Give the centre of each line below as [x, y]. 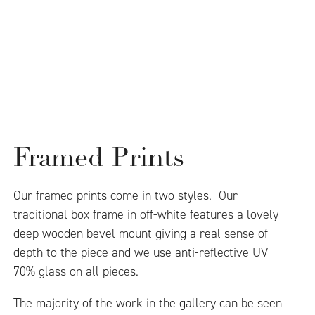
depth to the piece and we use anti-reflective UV [141, 253]
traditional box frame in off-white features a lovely [146, 215]
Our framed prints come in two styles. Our [126, 196]
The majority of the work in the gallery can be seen [148, 303]
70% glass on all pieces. [76, 272]
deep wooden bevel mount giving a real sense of [141, 234]
